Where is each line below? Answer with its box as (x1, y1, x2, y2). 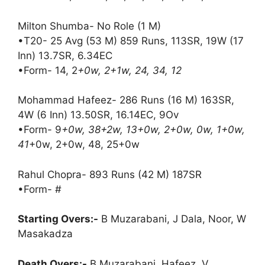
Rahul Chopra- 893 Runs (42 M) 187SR (18, 168, 202, 180)
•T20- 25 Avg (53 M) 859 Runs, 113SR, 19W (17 (18, 34, 244, 47)
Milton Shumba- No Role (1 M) (18, 20, 161, 32)
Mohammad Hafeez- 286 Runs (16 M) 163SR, (18, 94, 234, 106)
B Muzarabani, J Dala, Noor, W (98, 213, 246, 225)
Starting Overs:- (18, 213, 98, 225)
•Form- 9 (18, 124, 62, 136)
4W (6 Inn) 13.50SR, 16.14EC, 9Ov (18, 109, 179, 121)
